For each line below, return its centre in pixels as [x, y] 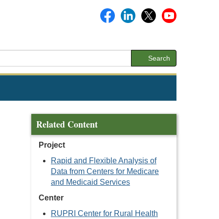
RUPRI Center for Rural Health [104, 213]
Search [158, 58]
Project [52, 145]
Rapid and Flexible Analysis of [104, 161]
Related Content [67, 124]
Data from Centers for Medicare [105, 171]
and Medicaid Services [90, 182]
